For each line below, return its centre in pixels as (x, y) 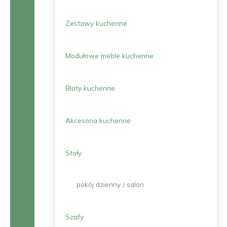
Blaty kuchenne (90, 88)
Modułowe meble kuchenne (110, 55)
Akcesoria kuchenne (98, 120)
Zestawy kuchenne (97, 23)
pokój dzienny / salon (110, 184)
